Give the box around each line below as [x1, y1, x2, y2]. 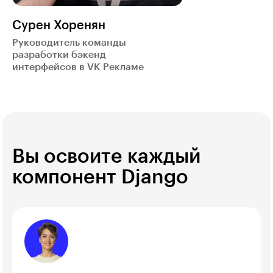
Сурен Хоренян [12, 19, 105, 32]
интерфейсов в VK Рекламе [12, 62, 144, 73]
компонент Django [12, 168, 188, 188]
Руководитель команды [12, 38, 126, 48]
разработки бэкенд [12, 50, 106, 60]
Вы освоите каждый [12, 147, 200, 167]
